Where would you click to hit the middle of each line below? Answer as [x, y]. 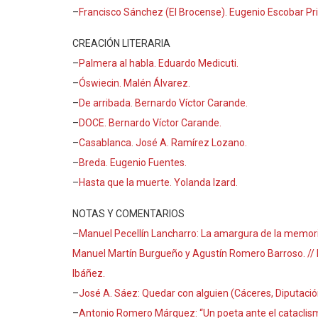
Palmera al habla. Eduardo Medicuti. [159, 63]
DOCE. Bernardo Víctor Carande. [150, 123]
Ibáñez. [89, 273]
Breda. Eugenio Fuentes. [133, 163]
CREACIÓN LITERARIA [121, 43]
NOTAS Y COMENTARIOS [128, 214]
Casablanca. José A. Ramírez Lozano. [163, 143]
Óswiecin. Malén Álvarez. [135, 83]
